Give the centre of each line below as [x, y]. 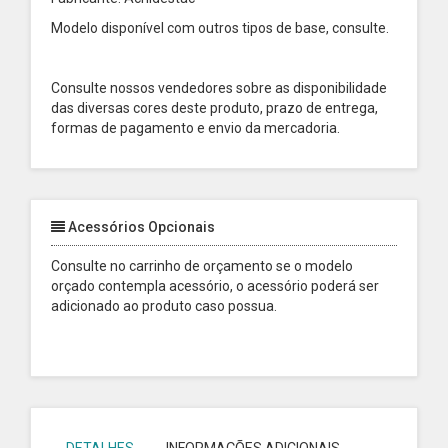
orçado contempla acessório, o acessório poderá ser [215, 286]
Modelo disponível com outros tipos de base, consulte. [221, 28]
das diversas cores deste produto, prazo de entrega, [214, 108]
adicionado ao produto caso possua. [164, 306]
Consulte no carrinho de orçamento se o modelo [202, 266]
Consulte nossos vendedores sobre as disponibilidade [219, 88]
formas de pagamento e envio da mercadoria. [195, 128]
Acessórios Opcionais [140, 227]
